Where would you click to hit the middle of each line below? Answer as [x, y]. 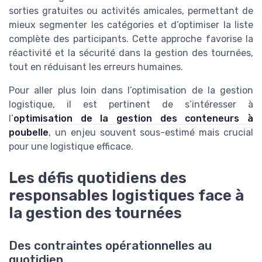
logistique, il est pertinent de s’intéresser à [131, 105]
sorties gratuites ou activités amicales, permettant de [131, 11]
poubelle [29, 133]
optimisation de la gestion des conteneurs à [133, 119]
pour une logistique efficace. [71, 147]
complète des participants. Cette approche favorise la [131, 39]
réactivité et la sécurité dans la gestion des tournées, [131, 53]
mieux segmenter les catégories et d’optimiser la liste [131, 25]
